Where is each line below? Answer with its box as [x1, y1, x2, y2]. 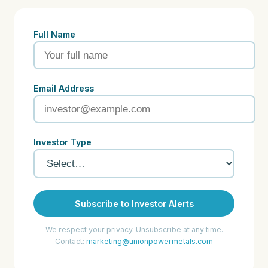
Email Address [33, 83, 94, 94]
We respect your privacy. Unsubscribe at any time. [45, 225, 223, 234]
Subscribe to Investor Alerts [74, 198, 194, 209]
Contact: [55, 237, 86, 246]
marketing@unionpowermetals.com [86, 237, 213, 246]
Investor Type [33, 137, 92, 148]
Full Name [33, 29, 75, 40]
